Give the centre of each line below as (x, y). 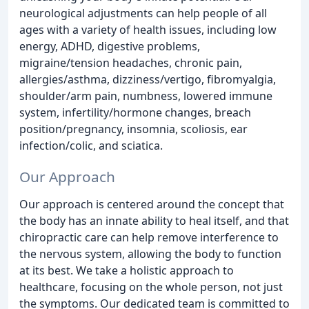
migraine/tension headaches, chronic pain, (131, 62)
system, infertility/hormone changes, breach (135, 112)
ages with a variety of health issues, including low (148, 29)
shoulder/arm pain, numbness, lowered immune (146, 96)
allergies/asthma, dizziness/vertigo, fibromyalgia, (148, 79)
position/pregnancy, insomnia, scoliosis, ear (133, 129)
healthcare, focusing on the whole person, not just (151, 287)
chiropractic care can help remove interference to (149, 237)
